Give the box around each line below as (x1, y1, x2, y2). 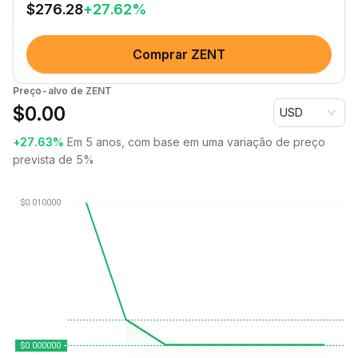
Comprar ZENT (133, 46, 225, 62)
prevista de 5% (13, 153, 94, 166)
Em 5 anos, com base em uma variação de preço (67, 135, 325, 149)
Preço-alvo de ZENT (13, 85, 112, 97)
